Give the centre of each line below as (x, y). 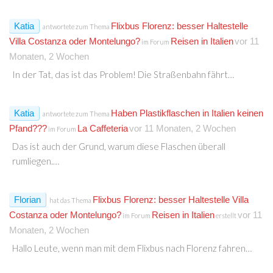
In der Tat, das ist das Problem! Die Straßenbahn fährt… (123, 74)
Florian (27, 199)
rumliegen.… (36, 161)
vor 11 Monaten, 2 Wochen (183, 128)
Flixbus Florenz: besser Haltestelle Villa (171, 199)
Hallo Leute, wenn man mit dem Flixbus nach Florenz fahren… (132, 248)
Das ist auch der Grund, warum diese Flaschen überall (119, 146)
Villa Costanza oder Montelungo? (75, 41)
